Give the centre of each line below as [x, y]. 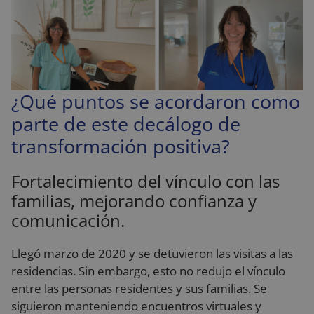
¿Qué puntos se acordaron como [156, 101]
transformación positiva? [121, 146]
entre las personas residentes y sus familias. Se [139, 288]
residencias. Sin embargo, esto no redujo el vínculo [148, 271]
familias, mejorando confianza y [134, 200]
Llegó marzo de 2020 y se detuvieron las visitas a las [152, 253]
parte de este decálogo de [126, 123]
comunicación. [68, 220]
